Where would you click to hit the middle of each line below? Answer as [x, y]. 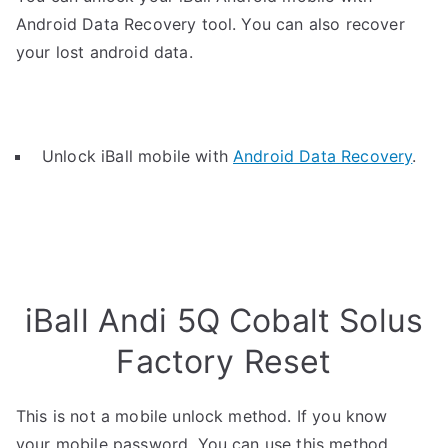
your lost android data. [104, 52]
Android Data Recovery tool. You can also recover [210, 24]
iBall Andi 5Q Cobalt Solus [224, 320]
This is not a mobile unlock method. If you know [202, 416]
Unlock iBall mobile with [138, 156]
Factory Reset [224, 361]
